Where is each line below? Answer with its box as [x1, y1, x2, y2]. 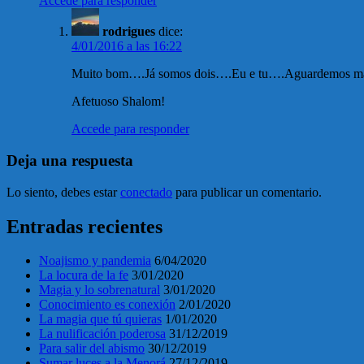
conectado [120, 184, 172, 199]
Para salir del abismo [39, 341, 145, 356]
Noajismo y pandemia [39, 253, 151, 268]
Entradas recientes [6, 215, 162, 237]
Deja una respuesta [6, 151, 133, 169]
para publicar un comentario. [172, 184, 322, 199]
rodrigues [102, 24, 155, 39]
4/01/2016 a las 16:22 [71, 39, 182, 54]
